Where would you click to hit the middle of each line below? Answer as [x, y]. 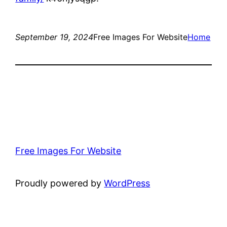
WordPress [127, 183]
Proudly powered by [60, 183]
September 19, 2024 [54, 37]
